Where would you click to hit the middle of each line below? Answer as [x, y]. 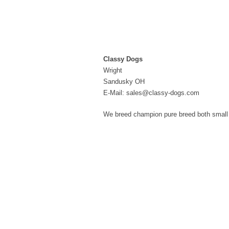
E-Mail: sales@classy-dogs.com [151, 93]
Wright [113, 70]
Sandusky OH [124, 82]
